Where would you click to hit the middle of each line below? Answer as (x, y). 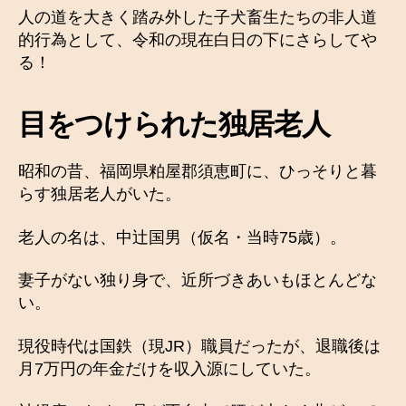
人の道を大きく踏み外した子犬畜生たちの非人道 (198, 18)
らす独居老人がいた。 (100, 194)
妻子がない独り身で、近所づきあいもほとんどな (198, 280)
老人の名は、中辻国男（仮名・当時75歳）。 (182, 237)
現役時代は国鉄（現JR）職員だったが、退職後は (199, 346)
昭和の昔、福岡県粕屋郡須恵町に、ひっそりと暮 (198, 172)
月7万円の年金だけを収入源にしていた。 (169, 368)
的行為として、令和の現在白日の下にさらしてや (198, 40)
